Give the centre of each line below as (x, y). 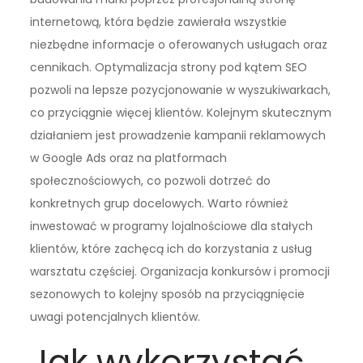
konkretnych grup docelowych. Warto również (159, 203)
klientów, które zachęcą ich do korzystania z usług (171, 248)
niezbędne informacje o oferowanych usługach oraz (179, 44)
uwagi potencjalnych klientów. (115, 316)
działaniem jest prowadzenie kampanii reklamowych (178, 135)
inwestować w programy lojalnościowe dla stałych (172, 226)
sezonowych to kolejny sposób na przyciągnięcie (168, 294)
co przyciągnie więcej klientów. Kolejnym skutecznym (181, 112)
